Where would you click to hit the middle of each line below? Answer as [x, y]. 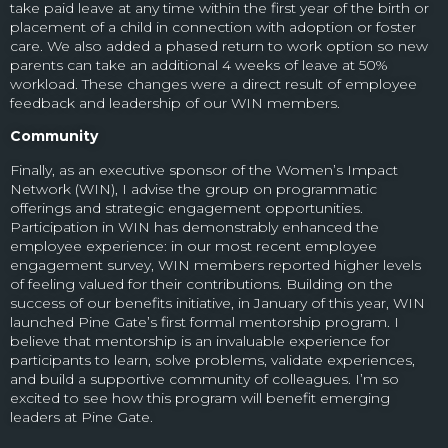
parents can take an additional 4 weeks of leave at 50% [199, 64]
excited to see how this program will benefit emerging [200, 397]
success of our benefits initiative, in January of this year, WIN [217, 302]
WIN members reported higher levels [289, 264]
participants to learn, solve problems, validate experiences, [212, 359]
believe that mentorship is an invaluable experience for [200, 340]
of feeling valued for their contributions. [146, 283]
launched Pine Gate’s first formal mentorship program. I [204, 321]
